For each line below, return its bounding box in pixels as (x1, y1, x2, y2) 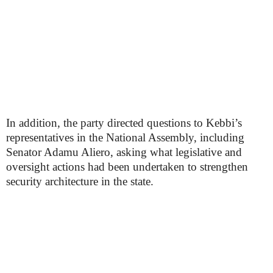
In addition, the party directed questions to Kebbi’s (6, 116, 242, 129)
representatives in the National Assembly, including (6, 131, 244, 144)
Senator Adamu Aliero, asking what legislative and (6, 146, 242, 158)
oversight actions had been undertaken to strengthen (6, 160, 248, 173)
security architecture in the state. (6, 175, 154, 188)
